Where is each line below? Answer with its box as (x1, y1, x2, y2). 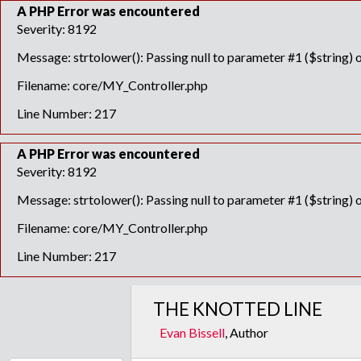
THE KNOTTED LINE (152, 298, 322, 320)
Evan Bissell (160, 325, 226, 340)
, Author (225, 325, 269, 340)
